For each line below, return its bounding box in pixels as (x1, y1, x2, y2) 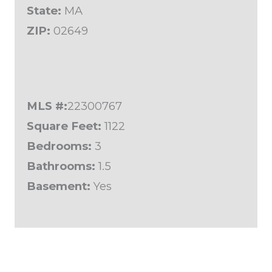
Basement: (27, 179, 90, 194)
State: (27, 3, 61, 18)
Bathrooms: (27, 159, 95, 174)
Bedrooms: (27, 139, 92, 154)
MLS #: (27, 99, 67, 114)
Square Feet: (27, 119, 101, 134)
